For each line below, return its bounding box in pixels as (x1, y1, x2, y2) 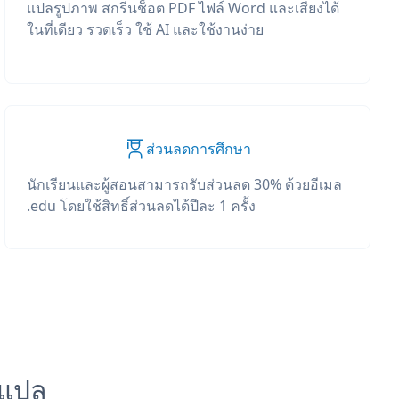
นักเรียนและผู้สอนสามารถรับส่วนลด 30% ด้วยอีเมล (27, 175, 343, 194)
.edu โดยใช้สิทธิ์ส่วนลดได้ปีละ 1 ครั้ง (27, 196, 256, 216)
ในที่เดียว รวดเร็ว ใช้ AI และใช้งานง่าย (27, 20, 265, 39)
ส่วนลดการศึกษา (145, 139, 251, 159)
